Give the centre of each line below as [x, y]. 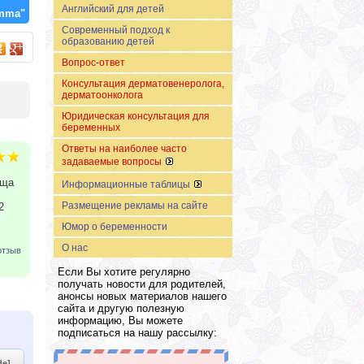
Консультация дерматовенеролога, [143, 84]
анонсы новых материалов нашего [142, 297]
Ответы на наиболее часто [124, 149]
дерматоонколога [102, 95]
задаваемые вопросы [112, 162]
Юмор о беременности [115, 227]
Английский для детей [113, 9]
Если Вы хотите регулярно [124, 272]
